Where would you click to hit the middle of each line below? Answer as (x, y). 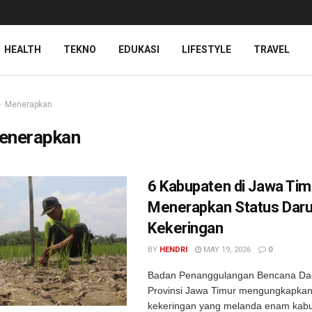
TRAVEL (272, 49)
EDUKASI (139, 49)
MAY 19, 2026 (226, 250)
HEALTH (23, 49)
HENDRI (173, 250)
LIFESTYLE (206, 49)
